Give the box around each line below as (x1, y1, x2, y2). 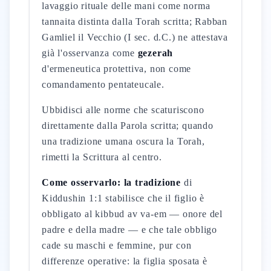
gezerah (137, 48, 174, 58)
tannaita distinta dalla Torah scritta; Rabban (42, 16, 228, 27)
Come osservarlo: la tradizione (42, 177, 181, 188)
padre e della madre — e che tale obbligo (42, 224, 218, 235)
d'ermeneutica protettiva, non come (42, 64, 192, 74)
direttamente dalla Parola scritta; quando (42, 120, 214, 131)
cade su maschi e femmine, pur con (42, 240, 192, 250)
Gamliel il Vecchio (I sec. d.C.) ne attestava (42, 32, 228, 42)
